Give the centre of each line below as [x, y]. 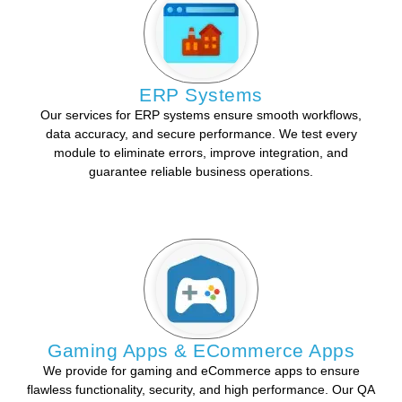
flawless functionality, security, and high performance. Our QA [201, 390]
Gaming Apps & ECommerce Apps [201, 351]
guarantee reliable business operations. [201, 171]
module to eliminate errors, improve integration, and [201, 152]
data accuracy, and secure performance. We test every [201, 133]
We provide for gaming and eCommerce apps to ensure [201, 371]
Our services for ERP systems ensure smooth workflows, [201, 114]
